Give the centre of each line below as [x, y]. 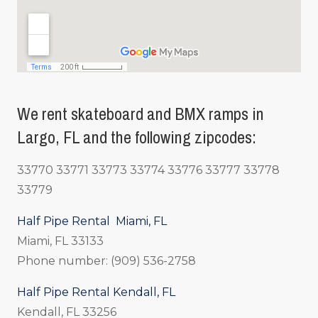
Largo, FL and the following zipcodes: [138, 137]
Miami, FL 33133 [60, 241]
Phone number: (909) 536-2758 [106, 261]
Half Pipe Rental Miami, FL [92, 221]
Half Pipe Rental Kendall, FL [96, 292]
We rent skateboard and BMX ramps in [141, 114]
